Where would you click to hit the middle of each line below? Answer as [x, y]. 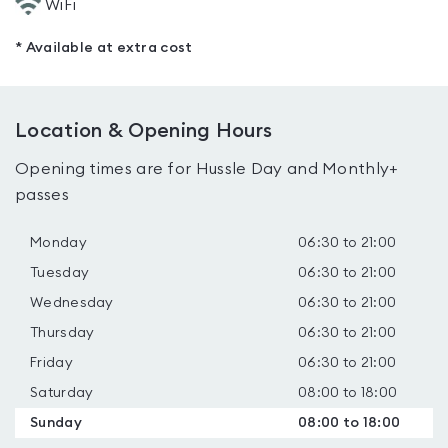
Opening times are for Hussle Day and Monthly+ [206, 169]
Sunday [56, 423]
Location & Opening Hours [144, 131]
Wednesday [72, 303]
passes [42, 195]
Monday [58, 243]
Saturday [62, 393]
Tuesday [60, 273]
